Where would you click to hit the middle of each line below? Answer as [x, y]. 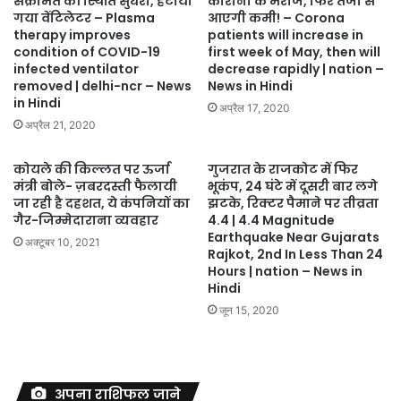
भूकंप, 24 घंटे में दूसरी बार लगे [293, 186]
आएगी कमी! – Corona [276, 17]
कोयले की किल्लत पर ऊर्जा [92, 169]
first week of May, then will [294, 51]
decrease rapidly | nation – [296, 68]
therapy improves [72, 34]
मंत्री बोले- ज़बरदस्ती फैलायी [95, 186]
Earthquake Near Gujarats [294, 237]
